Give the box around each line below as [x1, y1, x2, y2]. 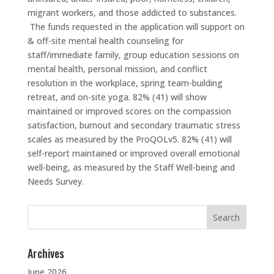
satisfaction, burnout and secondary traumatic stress [27, 119, 240, 131]
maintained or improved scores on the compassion [27, 105, 231, 117]
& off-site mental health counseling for [27, 35, 183, 46]
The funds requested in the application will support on [27, 21, 245, 32]
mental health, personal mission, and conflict [27, 63, 207, 75]
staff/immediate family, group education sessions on [27, 49, 239, 61]
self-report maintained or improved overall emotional [27, 147, 240, 159]
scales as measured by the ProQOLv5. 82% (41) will [27, 133, 232, 145]
